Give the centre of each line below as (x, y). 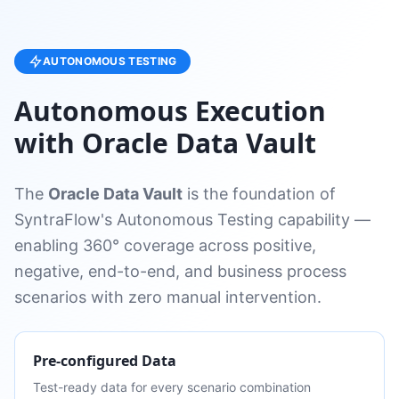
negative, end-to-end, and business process (180, 271)
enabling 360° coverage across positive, (165, 245)
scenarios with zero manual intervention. (168, 297)
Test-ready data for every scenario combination (172, 387)
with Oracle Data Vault (165, 143)
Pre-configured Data (105, 361)
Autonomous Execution (170, 111)
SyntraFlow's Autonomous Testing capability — (192, 220)
